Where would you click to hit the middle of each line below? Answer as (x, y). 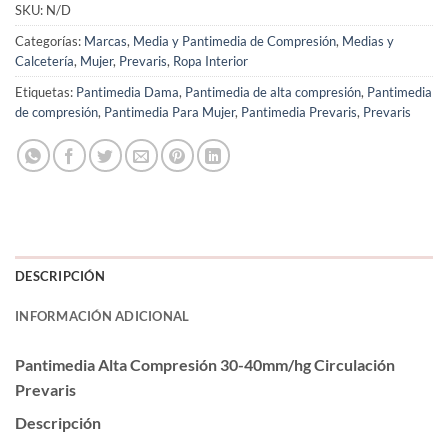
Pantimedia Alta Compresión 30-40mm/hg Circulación (205, 364)
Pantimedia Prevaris (299, 111)
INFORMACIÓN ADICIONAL (102, 315)
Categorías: (49, 40)
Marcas (105, 40)
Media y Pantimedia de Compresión (234, 40)
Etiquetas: (45, 91)
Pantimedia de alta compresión (273, 91)
